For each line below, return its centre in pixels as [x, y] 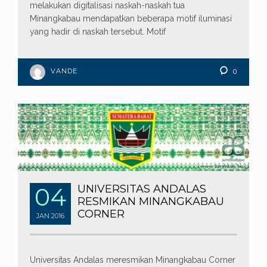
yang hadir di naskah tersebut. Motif [98, 32]
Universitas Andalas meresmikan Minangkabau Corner [133, 260]
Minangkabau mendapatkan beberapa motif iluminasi [131, 19]
